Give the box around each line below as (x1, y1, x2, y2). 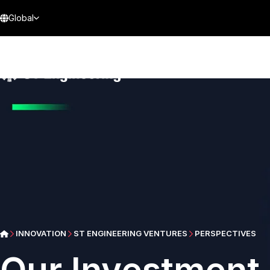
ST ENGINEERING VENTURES (73, 228, 187, 238)
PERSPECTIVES (194, 228, 256, 238)
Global (8, 13, 34, 23)
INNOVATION (15, 228, 66, 238)
